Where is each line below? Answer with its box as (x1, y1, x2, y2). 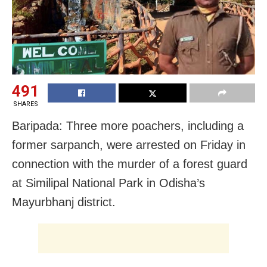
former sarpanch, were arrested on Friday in (12, 138, 246, 152)
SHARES (13, 100, 38, 108)
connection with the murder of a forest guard (12, 157, 247, 171)
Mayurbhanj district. (12, 195, 116, 209)
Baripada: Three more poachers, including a (12, 119, 244, 133)
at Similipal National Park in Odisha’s (12, 176, 205, 190)
